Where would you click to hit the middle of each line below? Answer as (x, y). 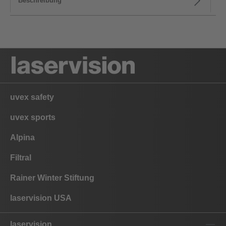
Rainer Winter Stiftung (52, 178)
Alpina (22, 137)
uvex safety (32, 97)
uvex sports (33, 117)
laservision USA (41, 198)
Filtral (21, 158)
